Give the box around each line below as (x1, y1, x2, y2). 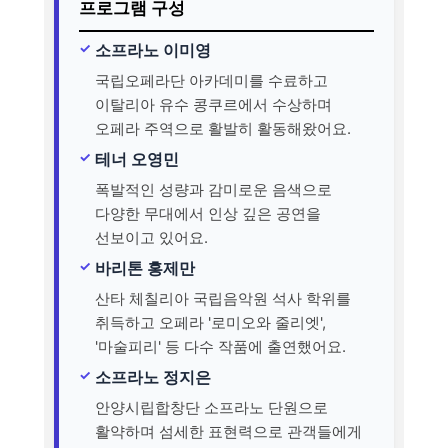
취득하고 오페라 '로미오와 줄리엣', (95, 312, 326, 332)
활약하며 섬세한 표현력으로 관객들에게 (95, 421, 362, 441)
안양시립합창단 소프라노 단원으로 (95, 397, 328, 417)
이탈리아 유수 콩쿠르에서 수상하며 (95, 94, 332, 114)
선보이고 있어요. (95, 227, 208, 247)
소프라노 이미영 (95, 39, 211, 60)
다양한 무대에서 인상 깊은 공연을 (95, 203, 321, 223)
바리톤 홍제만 (95, 257, 195, 278)
